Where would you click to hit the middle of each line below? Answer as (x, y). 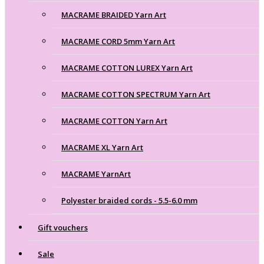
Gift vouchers (63, 227)
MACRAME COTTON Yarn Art (114, 121)
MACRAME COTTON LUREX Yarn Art (127, 67)
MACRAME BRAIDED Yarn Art (114, 14)
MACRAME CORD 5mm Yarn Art (118, 41)
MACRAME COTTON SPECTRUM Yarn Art (136, 94)
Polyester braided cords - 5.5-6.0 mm (129, 200)
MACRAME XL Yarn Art (102, 147)
